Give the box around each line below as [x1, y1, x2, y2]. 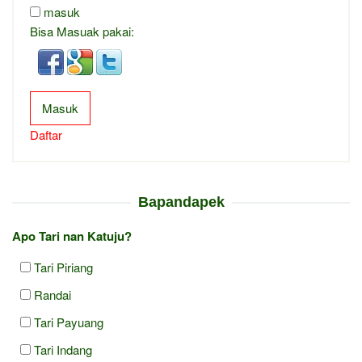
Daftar [30, 126, 62, 144]
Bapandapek [137, 194, 225, 211]
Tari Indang [34, 341, 92, 359]
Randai [34, 286, 71, 304]
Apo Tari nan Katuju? [12, 227, 132, 246]
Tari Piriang [34, 259, 93, 276]
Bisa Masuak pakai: [30, 23, 134, 40]
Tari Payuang [34, 314, 103, 331]
